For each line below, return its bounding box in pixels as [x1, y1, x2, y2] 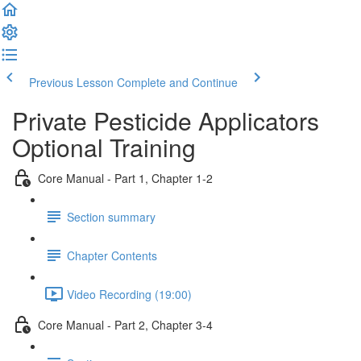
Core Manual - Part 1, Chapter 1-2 [38, 169, 213, 186]
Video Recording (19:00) [67, 285, 192, 302]
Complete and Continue [117, 74, 238, 90]
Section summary [67, 208, 156, 225]
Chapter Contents [67, 247, 157, 263]
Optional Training [12, 130, 196, 164]
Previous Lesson [29, 74, 114, 90]
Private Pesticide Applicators [12, 103, 319, 138]
